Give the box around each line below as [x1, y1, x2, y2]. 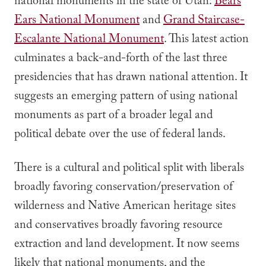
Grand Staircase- [163, 11, 245, 31]
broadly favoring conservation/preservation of [14, 178, 233, 198]
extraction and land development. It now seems [14, 235, 239, 255]
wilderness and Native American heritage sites [14, 197, 236, 217]
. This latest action [164, 30, 249, 50]
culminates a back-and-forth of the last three [14, 49, 227, 69]
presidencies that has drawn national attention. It [14, 68, 248, 88]
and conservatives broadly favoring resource [14, 216, 223, 236]
